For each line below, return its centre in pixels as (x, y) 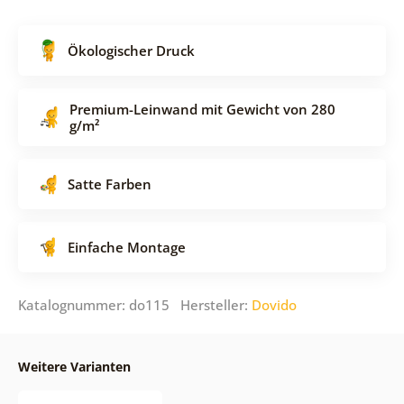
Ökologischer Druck (131, 50)
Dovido (274, 304)
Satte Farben (109, 184)
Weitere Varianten (74, 366)
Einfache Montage (126, 247)
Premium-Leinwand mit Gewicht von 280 (202, 109)
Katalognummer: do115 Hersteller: (134, 304)
